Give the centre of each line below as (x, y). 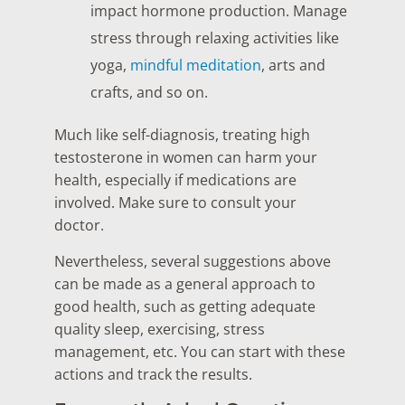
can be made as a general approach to (185, 283)
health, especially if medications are (175, 180)
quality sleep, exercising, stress (160, 329)
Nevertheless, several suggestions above (193, 261)
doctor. (81, 226)
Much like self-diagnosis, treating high (182, 135)
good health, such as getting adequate (185, 306)
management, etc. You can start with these (200, 351)
